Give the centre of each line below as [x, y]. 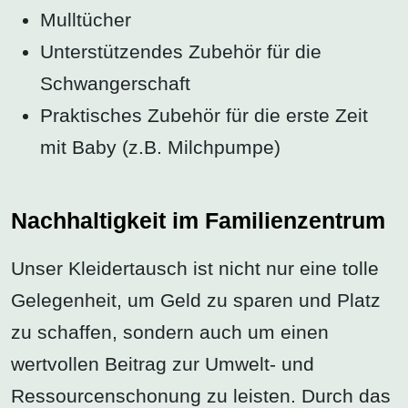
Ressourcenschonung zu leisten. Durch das [201, 395]
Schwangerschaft [115, 84]
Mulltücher [86, 20]
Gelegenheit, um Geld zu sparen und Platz [196, 300]
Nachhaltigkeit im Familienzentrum [198, 221]
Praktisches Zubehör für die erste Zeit [204, 116]
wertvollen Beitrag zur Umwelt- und [163, 363]
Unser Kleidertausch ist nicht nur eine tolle [195, 268]
